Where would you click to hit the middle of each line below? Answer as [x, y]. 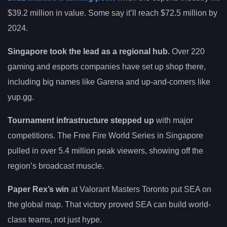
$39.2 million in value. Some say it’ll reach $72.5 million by [112, 13]
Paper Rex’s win [38, 189]
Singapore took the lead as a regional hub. [89, 51]
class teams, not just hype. [55, 219]
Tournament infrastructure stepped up [81, 120]
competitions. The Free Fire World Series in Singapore [105, 135]
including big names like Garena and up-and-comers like [109, 82]
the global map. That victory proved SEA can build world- [109, 204]
